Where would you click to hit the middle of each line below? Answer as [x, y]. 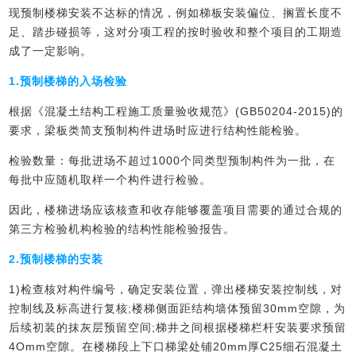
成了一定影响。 [51, 51]
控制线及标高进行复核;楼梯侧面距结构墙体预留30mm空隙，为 [178, 309]
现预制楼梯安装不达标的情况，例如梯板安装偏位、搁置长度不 [176, 13]
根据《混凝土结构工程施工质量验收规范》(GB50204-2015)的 [176, 112]
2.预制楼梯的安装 [56, 259]
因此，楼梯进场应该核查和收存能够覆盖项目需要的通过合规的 [176, 210]
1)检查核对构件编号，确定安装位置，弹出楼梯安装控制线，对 [176, 290]
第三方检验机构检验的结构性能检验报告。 [122, 229]
